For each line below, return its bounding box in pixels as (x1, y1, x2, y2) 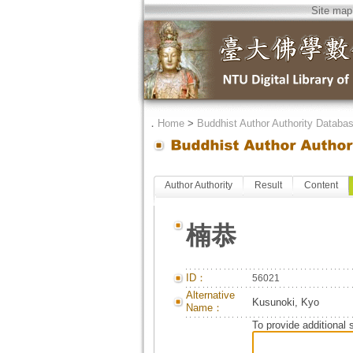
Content (303, 180, 338, 191)
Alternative (185, 289, 235, 301)
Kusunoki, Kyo (251, 296, 319, 308)
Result (254, 180, 282, 191)
